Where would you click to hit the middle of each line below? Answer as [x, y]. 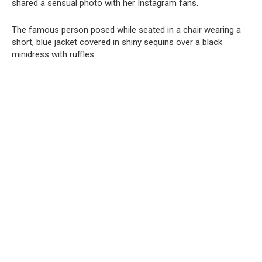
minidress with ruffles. [54, 54]
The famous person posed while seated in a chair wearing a [126, 30]
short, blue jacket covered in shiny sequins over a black [117, 42]
